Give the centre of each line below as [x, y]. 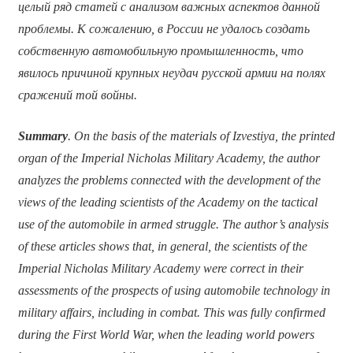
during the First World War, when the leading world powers [166, 334]
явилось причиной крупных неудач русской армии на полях [171, 72]
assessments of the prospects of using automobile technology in [174, 290]
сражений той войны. [77, 95]
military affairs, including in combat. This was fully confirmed [171, 312]
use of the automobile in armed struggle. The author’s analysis [173, 224]
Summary [43, 136]
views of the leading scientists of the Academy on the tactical [167, 202]
